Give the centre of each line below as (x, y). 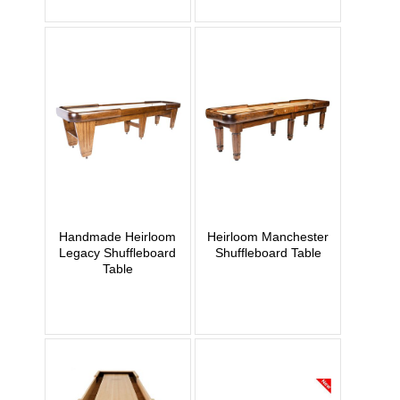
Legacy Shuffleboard (118, 252)
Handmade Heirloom (118, 236)
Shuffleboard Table (268, 252)
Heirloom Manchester (268, 236)
